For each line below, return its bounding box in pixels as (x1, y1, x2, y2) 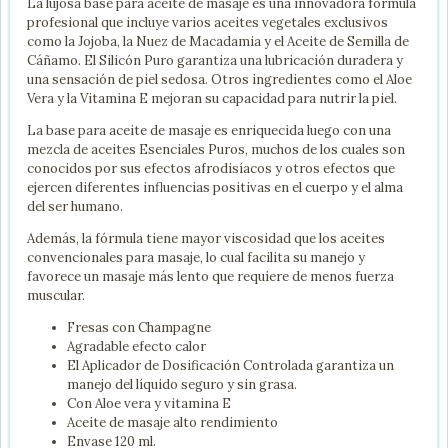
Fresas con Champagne (67, 319, 211, 337)
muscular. (27, 287, 85, 305)
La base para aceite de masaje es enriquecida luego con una (27, 122, 391, 140)
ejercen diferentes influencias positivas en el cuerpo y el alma (27, 179, 403, 197)
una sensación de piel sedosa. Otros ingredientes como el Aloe (27, 71, 412, 89)
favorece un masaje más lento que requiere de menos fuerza (27, 268, 394, 286)
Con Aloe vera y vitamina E (67, 395, 234, 413)
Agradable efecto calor (67, 338, 209, 356)
